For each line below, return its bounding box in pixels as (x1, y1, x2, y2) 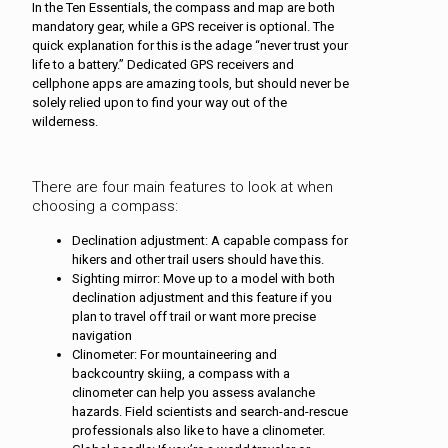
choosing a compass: (32, 196, 178, 215)
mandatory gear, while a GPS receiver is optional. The (32, 18, 334, 34)
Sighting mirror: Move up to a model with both (72, 270, 335, 286)
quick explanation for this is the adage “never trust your (32, 37, 348, 53)
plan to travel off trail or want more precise (72, 308, 316, 324)
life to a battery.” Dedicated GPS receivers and (32, 56, 294, 72)
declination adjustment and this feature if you (72, 289, 332, 305)
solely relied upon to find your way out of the (32, 94, 287, 110)
